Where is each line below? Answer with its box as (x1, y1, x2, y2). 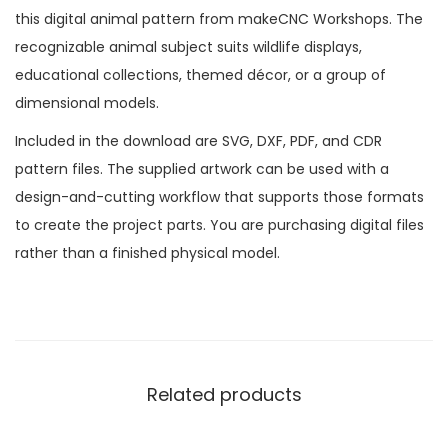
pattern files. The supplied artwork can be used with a (15, 158, 389, 179)
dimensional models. (15, 92, 159, 113)
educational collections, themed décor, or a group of (15, 64, 386, 85)
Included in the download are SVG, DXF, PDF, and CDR (15, 130, 382, 151)
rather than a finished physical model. (15, 242, 280, 263)
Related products (146, 381, 302, 407)
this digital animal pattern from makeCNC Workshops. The (15, 8, 423, 29)
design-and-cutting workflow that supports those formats (15, 186, 424, 207)
